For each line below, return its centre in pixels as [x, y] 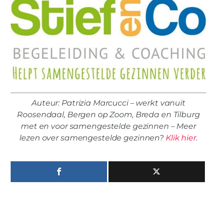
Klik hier [181, 138]
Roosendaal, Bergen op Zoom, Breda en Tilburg [108, 115]
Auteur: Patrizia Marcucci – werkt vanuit [108, 103]
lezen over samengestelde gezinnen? [93, 138]
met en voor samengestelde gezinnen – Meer [108, 126]
